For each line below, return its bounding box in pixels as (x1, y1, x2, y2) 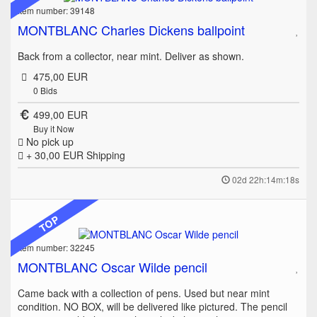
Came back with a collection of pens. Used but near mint (18, 286, 270, 301)
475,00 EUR (33, 69, 88, 83)
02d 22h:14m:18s (232, 173, 299, 185)
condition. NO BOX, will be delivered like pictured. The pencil (18, 299, 287, 314)
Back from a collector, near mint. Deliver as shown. (18, 48, 244, 63)
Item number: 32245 (18, 241, 95, 254)
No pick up (23, 134, 74, 149)
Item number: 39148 (18, 4, 95, 16)
